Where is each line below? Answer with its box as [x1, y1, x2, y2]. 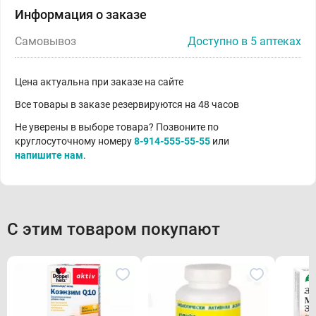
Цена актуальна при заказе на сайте [15, 76, 183, 87]
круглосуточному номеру [15, 135, 134, 147]
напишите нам [15, 150, 83, 161]
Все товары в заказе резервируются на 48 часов [15, 99, 239, 110]
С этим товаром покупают [7, 219, 220, 239]
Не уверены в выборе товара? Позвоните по [15, 121, 219, 133]
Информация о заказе [15, 7, 147, 22]
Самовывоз [15, 35, 76, 48]
